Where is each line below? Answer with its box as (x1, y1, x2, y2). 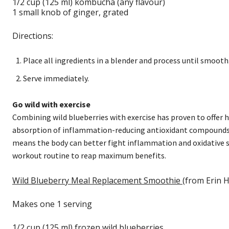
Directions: (12, 30, 53, 42)
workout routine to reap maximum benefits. (12, 150, 166, 161)
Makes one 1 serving (12, 198, 92, 210)
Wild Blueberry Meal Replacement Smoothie (12, 175, 182, 187)
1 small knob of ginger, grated (12, 7, 128, 18)
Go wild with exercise (12, 99, 90, 110)
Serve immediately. (23, 73, 89, 84)
